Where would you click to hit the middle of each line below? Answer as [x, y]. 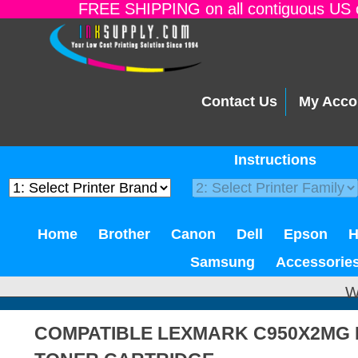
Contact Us [239, 102]
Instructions [275, 160]
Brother [124, 234]
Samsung [223, 262]
